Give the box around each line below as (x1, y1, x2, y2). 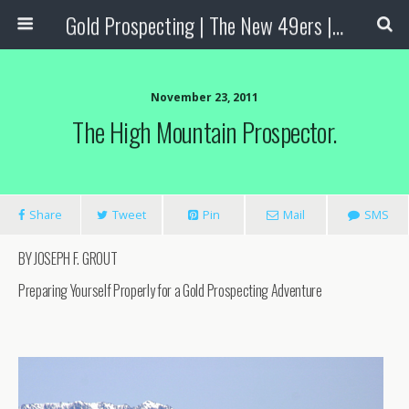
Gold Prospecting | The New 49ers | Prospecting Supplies (331, 8, 343, 41)
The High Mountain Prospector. (72, 112, 337, 151)
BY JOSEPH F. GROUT (18, 247, 118, 269)
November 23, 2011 (151, 89, 258, 105)
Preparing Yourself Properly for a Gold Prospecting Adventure (18, 279, 322, 301)
